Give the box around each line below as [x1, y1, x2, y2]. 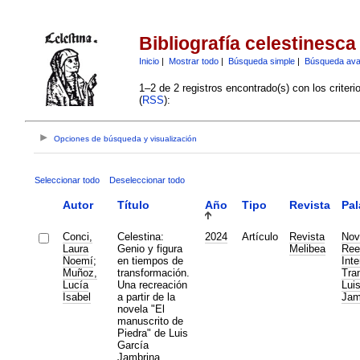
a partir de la [117, 290, 175, 303]
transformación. [117, 266, 190, 279]
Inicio [138, 55, 159, 66]
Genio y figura [117, 242, 182, 255]
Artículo [241, 230, 278, 243]
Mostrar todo [168, 55, 219, 66]
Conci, [62, 230, 92, 243]
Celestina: [117, 230, 164, 243]
